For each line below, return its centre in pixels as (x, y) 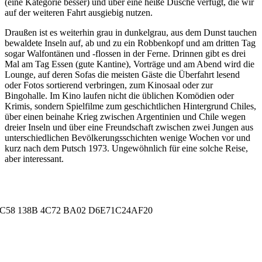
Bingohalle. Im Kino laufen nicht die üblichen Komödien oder (119, 96)
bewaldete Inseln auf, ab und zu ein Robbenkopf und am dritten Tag (130, 43)
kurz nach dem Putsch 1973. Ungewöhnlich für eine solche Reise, (126, 149)
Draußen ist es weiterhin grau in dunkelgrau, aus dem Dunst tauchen (131, 33)
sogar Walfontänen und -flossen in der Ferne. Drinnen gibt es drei (125, 54)
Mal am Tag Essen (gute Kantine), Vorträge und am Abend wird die (130, 64)
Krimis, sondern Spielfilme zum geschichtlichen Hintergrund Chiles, (130, 106)
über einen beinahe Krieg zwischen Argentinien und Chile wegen (125, 117)
